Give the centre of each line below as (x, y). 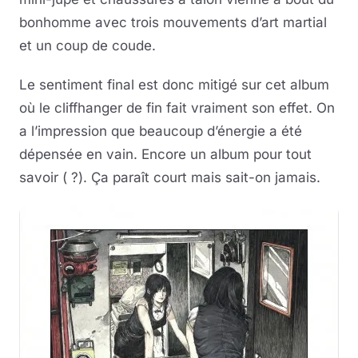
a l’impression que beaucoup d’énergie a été (161, 131)
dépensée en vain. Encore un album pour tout (165, 155)
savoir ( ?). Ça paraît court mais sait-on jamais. (170, 178)
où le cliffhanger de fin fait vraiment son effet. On (177, 108)
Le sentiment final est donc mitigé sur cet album (174, 85)
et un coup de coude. (88, 46)
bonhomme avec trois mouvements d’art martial (173, 23)
